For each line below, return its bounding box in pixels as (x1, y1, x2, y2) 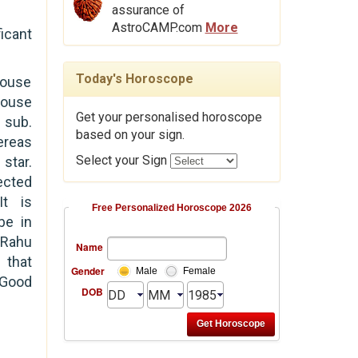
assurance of (111, 2, 185, 18)
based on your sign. (75, 126, 185, 142)
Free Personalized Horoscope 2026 (91, 201, 252, 213)
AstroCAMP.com (111, 19, 205, 35)
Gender (70, 263, 105, 278)
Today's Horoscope (75, 70, 193, 86)
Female (182, 265, 216, 276)
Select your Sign (75, 152, 170, 168)
